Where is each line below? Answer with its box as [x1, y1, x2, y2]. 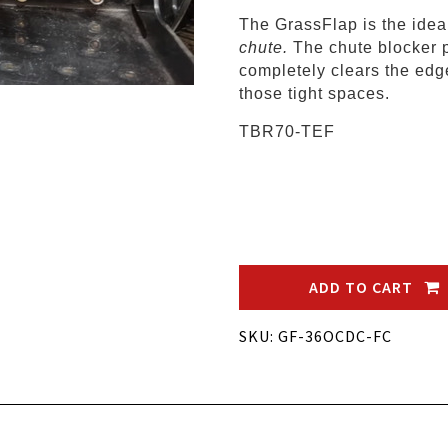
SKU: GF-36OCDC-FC [239, 326, 392, 346]
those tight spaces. [239, 85, 395, 102]
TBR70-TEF [239, 123, 335, 140]
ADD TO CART [308, 277, 417, 297]
